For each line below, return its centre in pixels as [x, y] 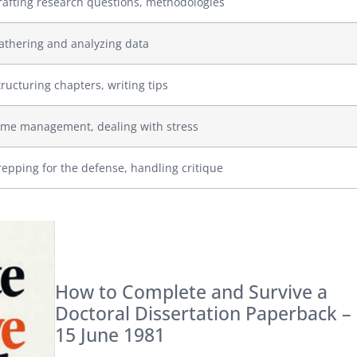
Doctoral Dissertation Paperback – [203, 314]
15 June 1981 [110, 335]
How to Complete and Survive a [191, 292]
